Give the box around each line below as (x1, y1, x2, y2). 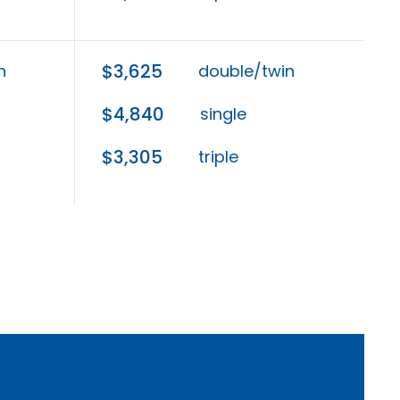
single (200, 103, 246, 126)
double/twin (198, 60, 295, 83)
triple (198, 146, 238, 169)
